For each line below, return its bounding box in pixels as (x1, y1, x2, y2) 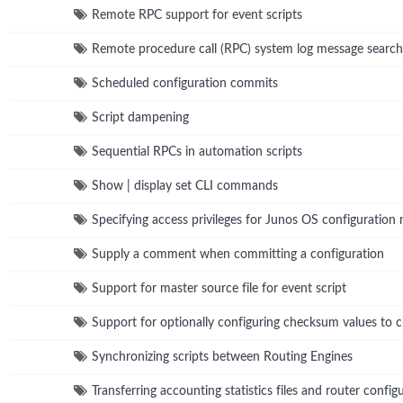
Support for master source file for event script (92, 282, 346, 295)
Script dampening (92, 111, 189, 124)
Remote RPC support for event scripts (92, 8, 302, 22)
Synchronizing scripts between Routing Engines (92, 350, 353, 363)
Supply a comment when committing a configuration (92, 247, 384, 261)
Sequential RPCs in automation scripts (92, 145, 302, 158)
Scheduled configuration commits (92, 76, 278, 90)
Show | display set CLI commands (92, 179, 278, 193)
